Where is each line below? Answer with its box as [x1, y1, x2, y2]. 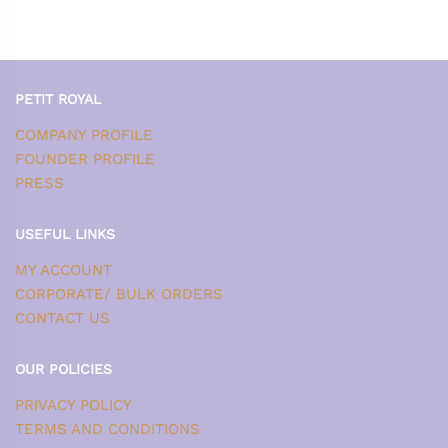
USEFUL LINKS [15, 225, 115, 242]
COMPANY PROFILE [15, 125, 153, 144]
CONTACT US [15, 308, 110, 327]
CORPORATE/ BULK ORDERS [15, 284, 223, 303]
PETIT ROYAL [15, 90, 101, 107]
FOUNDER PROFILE [15, 149, 155, 168]
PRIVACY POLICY [15, 395, 132, 414]
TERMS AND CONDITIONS [15, 419, 200, 438]
